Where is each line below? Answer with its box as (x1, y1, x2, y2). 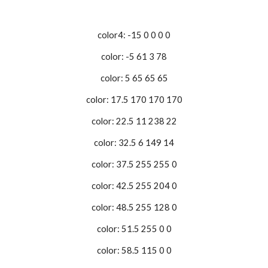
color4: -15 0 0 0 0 (98, 30, 170, 40)
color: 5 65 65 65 (100, 73, 168, 83)
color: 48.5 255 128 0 (91, 202, 177, 212)
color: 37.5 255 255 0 (91, 159, 177, 169)
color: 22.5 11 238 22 (91, 116, 177, 126)
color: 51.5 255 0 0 (96, 224, 172, 234)
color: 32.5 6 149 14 (94, 138, 174, 148)
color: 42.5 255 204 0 (91, 181, 177, 191)
